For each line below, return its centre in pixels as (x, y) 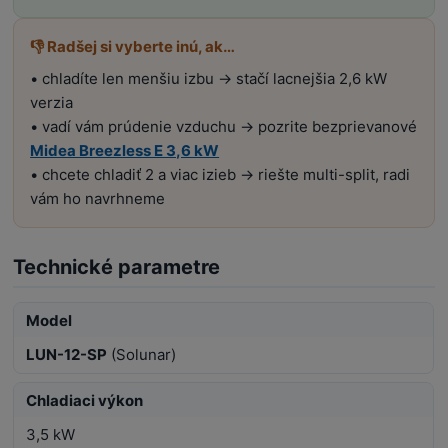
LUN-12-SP (67, 354)
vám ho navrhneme (98, 198)
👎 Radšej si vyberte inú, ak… (133, 46)
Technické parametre (117, 266)
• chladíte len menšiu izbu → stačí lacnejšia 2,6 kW (209, 78)
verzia (52, 102)
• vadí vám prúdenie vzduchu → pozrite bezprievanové (224, 126)
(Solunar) (142, 354)
